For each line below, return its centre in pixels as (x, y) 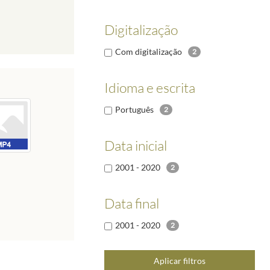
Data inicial (136, 145)
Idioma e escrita (150, 87)
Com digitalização (149, 51)
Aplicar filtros (180, 261)
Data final (132, 203)
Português (134, 109)
